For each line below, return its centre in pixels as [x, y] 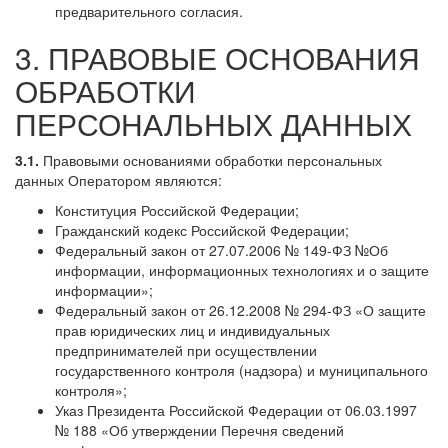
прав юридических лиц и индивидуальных [192, 329]
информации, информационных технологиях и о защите [242, 269]
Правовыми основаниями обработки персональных [210, 159]
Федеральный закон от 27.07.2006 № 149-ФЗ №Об [221, 249]
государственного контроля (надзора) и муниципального [241, 369]
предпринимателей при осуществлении [186, 349]
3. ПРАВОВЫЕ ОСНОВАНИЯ [217, 57]
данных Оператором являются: [118, 179]
